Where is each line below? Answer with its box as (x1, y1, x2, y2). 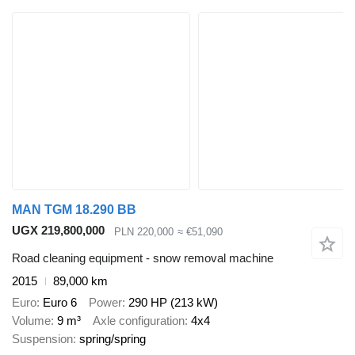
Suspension (12, 331, 73, 345)
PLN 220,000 (114, 225, 174, 238)
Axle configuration (93, 313, 185, 327)
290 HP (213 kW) (128, 295, 218, 309)
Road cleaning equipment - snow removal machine (12, 251, 273, 265)
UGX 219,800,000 (12, 223, 105, 238)
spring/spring (79, 331, 146, 345)
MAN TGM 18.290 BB (12, 203, 136, 217)
